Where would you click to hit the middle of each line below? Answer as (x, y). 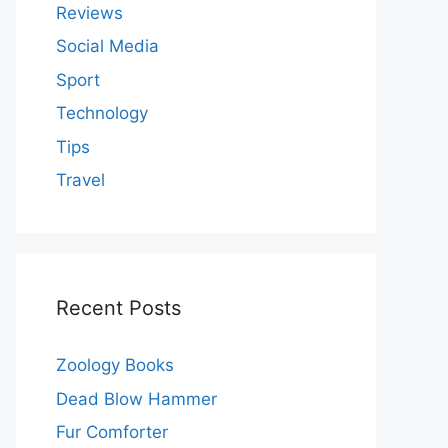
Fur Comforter (112, 432)
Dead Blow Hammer (136, 398)
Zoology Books (115, 365)
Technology (102, 113)
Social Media (107, 46)
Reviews (89, 12)
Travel (80, 180)
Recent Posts (118, 308)
